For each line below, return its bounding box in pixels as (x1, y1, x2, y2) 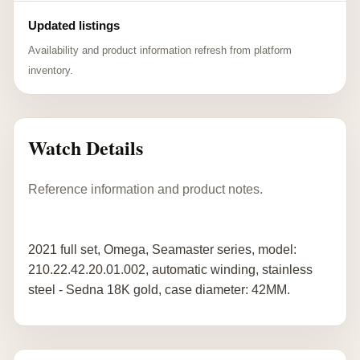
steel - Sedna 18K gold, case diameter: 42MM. (28, 282, 290, 297)
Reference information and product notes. (28, 182, 263, 196)
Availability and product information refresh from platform (28, 44, 292, 56)
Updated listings (28, 18, 120, 32)
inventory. (28, 64, 73, 76)
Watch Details (28, 133, 143, 162)
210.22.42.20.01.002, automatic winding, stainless (28, 262, 313, 276)
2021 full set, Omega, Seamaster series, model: (28, 242, 297, 256)
